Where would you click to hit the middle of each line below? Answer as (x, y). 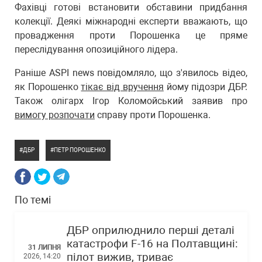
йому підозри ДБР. (206, 87)
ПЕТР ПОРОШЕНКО (80, 150)
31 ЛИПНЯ (44, 247)
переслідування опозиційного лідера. (99, 49)
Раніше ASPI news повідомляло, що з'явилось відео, (131, 73)
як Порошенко (48, 87)
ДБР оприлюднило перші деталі (151, 230)
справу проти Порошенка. (153, 115)
